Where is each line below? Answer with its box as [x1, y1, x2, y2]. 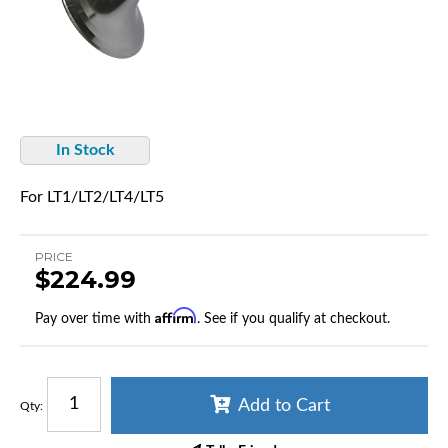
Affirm [155, 306, 197, 324]
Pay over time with [35, 311, 155, 326]
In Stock [55, 141, 115, 158]
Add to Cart [237, 396, 330, 415]
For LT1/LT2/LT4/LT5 [20, 188, 164, 205]
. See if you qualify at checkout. [197, 311, 390, 326]
